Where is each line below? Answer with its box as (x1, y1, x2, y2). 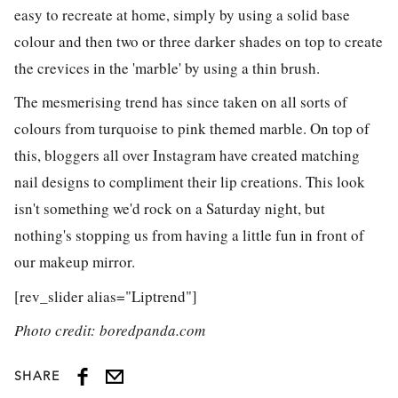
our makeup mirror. (14, 251, 135, 272)
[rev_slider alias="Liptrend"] (14, 285, 197, 306)
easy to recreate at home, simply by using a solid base (14, 4, 350, 25)
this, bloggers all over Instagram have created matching (14, 145, 360, 165)
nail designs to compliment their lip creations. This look (14, 171, 365, 192)
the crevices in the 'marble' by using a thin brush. (14, 57, 320, 78)
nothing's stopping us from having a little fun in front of (14, 225, 364, 245)
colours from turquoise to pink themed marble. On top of (14, 118, 370, 139)
